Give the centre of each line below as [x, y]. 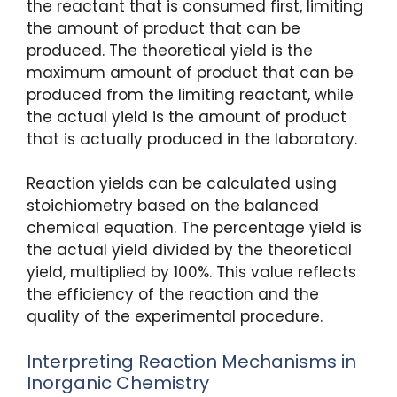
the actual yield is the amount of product [187, 117]
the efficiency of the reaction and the [173, 295]
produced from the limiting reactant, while [190, 94]
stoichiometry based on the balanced [173, 206]
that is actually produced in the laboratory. [192, 139]
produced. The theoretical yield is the [170, 50]
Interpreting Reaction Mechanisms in [191, 361]
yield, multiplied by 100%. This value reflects [191, 272]
